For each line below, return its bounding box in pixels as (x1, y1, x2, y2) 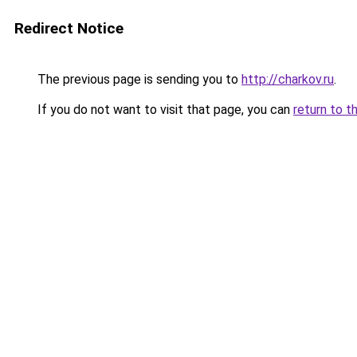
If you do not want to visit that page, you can (34, 102, 293, 117)
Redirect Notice (14, 19, 124, 37)
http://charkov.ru (241, 72, 334, 87)
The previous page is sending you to (34, 72, 241, 87)
